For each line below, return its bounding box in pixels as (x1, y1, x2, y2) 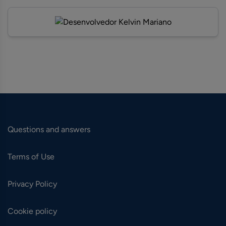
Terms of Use (8, 152, 54, 161)
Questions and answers (8, 125, 90, 134)
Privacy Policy (8, 179, 57, 189)
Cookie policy (8, 206, 57, 216)
